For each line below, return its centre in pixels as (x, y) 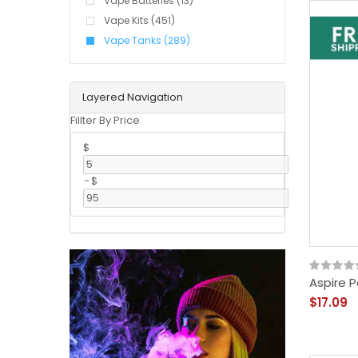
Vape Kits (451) (139, 20)
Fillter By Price (105, 120)
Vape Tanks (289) (147, 40)
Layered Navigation (133, 97)
